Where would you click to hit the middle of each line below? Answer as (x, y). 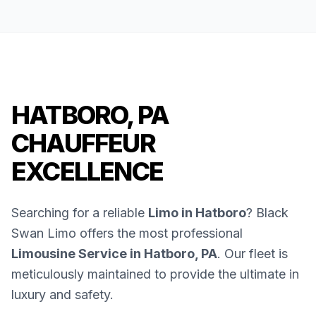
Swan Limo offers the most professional (127, 233)
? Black (267, 213)
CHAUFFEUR (83, 143)
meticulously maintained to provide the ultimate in (155, 274)
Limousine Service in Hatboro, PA (114, 254)
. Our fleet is (253, 254)
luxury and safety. (62, 294)
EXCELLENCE (87, 171)
